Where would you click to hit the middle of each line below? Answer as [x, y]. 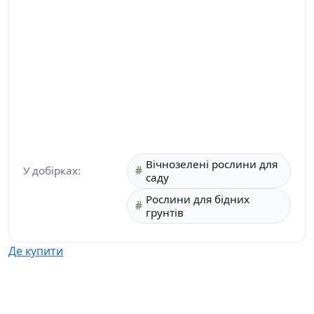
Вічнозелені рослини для [212, 164]
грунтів [165, 212]
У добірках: [52, 171]
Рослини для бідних [198, 199]
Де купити [36, 251]
